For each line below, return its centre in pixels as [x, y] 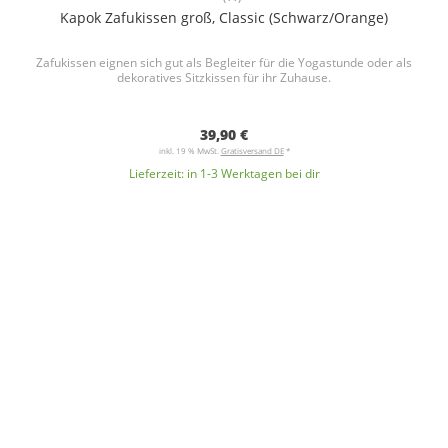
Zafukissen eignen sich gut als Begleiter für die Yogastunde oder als [224, 62]
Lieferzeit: [157, 173]
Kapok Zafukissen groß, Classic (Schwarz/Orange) [224, 17]
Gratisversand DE [252, 150]
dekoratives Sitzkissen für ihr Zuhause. [224, 77]
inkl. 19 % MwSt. [189, 150]
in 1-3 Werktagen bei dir [253, 173]
